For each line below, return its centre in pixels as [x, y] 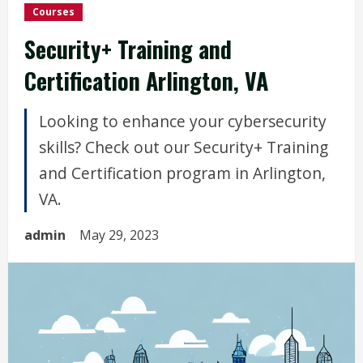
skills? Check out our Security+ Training [184, 147]
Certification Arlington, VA [146, 81]
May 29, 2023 [121, 235]
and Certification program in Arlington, [182, 173]
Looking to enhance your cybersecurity [183, 121]
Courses [53, 12]
